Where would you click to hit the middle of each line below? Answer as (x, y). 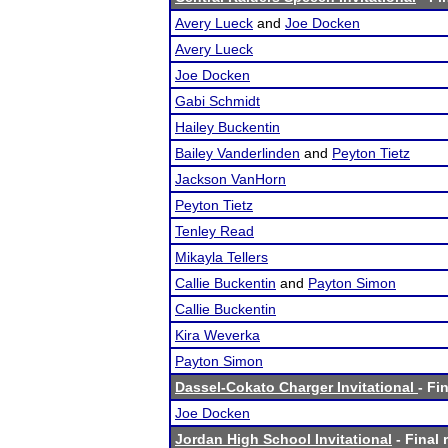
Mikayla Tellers (221, 257)
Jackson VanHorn (230, 179)
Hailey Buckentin (227, 127)
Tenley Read (214, 231)
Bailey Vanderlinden (237, 153)
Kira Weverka (217, 335)
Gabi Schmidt (217, 101)
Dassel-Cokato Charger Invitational (296, 387)
